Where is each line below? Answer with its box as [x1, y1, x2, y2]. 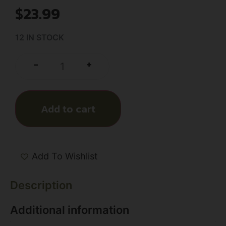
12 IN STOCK [15, 32, 64, 43]
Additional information [10, 203, 129, 216]
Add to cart [41, 100, 95, 117]
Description [10, 178, 72, 192]
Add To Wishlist [32, 151, 98, 162]
